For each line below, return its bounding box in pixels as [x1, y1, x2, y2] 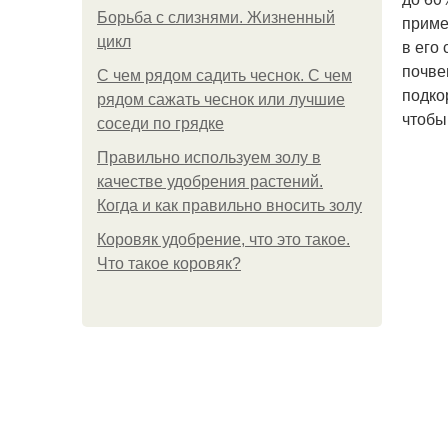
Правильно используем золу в [97, 149, 321, 166]
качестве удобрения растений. [97, 173, 323, 190]
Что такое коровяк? [97, 255, 241, 272]
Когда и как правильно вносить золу [97, 197, 362, 214]
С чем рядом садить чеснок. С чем [97, 67, 352, 84]
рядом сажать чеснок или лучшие [97, 91, 345, 108]
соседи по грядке [97, 115, 224, 132]
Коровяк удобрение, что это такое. [97, 231, 350, 248]
